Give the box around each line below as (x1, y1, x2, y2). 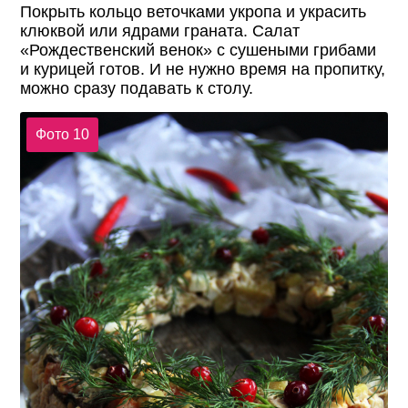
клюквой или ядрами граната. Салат (20, 22, 301, 41)
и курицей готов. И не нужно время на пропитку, (20, 60, 386, 79)
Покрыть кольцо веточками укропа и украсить (20, 3, 367, 22)
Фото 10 (35, 127, 89, 143)
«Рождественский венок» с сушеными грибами (20, 41, 377, 60)
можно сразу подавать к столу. (20, 79, 254, 98)
